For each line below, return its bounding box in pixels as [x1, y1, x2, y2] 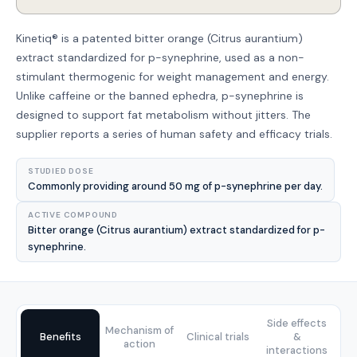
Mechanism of [104, 323, 174, 337]
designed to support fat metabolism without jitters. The [16, 108, 311, 122]
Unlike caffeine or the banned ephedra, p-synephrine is [16, 88, 304, 103]
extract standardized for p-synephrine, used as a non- [16, 50, 304, 65]
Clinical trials [186, 330, 249, 343]
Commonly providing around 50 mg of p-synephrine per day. [28, 179, 323, 193]
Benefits [39, 330, 81, 343]
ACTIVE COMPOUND [28, 210, 118, 220]
